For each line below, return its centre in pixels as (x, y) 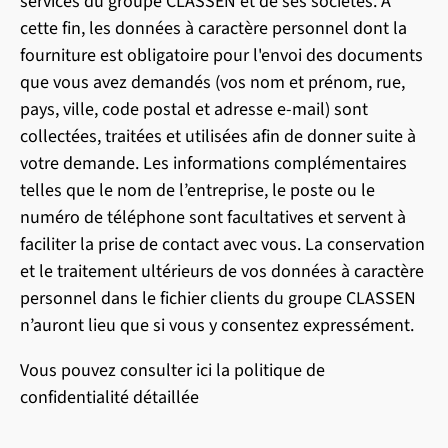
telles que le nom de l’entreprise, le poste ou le (197, 190)
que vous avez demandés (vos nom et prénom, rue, (212, 82)
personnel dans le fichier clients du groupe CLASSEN (218, 298)
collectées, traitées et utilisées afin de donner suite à (218, 136)
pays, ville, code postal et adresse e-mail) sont (194, 109)
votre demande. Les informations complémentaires (213, 163)
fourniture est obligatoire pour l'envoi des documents (221, 55)
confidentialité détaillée (109, 397)
